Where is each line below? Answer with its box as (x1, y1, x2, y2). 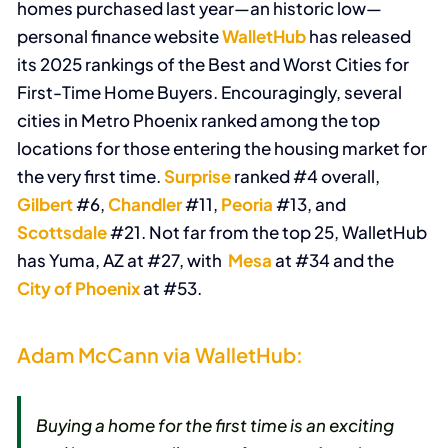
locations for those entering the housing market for (17, 137, 428, 160)
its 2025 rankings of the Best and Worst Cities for (17, 53, 410, 76)
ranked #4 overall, (231, 165, 381, 188)
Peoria (221, 193, 274, 216)
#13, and (273, 193, 347, 216)
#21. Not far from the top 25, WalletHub (107, 221, 428, 244)
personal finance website (17, 25, 223, 48)
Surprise (164, 165, 232, 188)
